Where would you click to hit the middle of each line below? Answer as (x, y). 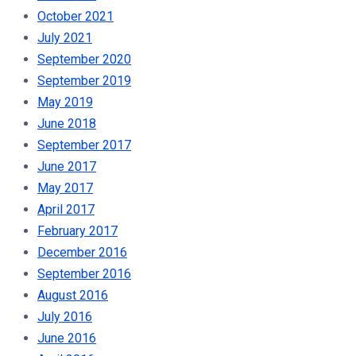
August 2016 (73, 295)
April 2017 (66, 209)
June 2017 (67, 166)
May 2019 (65, 102)
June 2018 (67, 123)
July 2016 (65, 316)
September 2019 (84, 80)
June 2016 (67, 338)
